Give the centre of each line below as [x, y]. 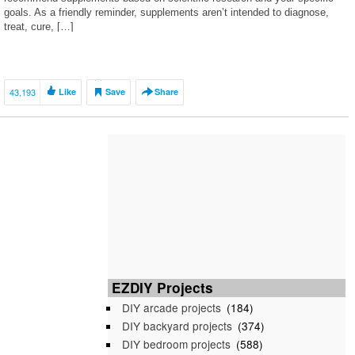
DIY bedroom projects [176, 344]
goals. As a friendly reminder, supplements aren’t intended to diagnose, [166, 12]
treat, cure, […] [39, 27]
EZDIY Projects [162, 288]
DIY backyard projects [177, 326]
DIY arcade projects [172, 307]
